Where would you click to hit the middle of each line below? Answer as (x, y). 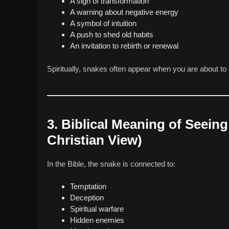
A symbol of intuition (103, 24)
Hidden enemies (97, 220)
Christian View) (95, 140)
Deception (87, 198)
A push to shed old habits (112, 35)
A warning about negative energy (124, 12)
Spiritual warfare (97, 209)
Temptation (88, 187)
